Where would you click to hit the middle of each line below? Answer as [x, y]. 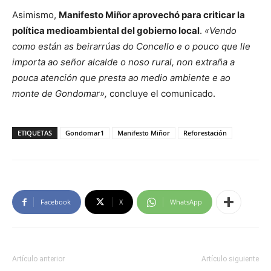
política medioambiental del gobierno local [106, 31]
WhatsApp [186, 202]
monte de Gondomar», [60, 93]
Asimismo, [35, 15]
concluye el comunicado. [161, 93]
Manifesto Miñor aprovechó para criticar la [152, 15]
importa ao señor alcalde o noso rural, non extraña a [123, 62]
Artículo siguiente [230, 259]
